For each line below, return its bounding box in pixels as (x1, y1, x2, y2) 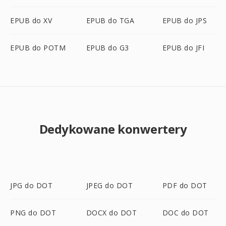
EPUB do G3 (86, 43, 129, 52)
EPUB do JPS (162, 16, 207, 25)
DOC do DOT (162, 208, 209, 217)
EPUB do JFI (162, 43, 205, 52)
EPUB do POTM (10, 43, 66, 52)
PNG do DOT (10, 208, 56, 217)
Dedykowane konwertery (39, 121, 187, 137)
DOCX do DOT (86, 208, 137, 217)
